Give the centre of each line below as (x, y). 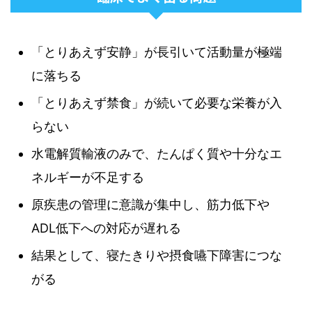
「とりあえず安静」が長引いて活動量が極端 (157, 52)
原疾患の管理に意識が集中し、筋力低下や (150, 204)
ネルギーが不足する (88, 177)
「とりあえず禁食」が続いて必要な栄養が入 (157, 103)
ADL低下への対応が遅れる (106, 228)
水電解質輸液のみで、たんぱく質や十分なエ (157, 154)
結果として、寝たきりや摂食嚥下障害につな (157, 255)
